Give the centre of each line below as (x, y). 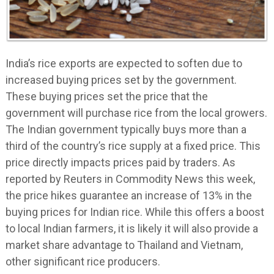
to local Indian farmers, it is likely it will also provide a (131, 228)
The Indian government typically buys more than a (126, 129)
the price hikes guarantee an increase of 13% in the (128, 195)
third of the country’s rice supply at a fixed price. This (133, 146)
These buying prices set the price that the (106, 96)
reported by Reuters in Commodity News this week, (130, 179)
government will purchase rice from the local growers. (136, 113)
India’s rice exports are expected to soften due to (124, 63)
